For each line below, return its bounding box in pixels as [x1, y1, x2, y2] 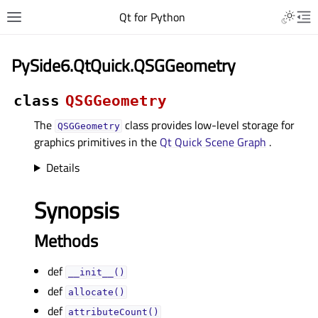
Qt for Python [119, 9, 185, 26]
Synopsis [34, 193, 119, 227]
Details [45, 159, 79, 176]
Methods [34, 228, 98, 253]
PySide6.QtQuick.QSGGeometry [11, 53, 236, 78]
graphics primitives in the [34, 133, 160, 150]
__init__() [67, 267, 125, 278]
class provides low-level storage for [122, 116, 295, 133]
